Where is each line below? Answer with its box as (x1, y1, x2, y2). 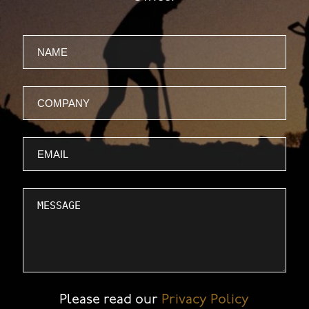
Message (22, 191, 76, 206)
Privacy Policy (161, 292, 250, 307)
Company (22, 89, 84, 103)
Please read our (59, 292, 162, 307)
